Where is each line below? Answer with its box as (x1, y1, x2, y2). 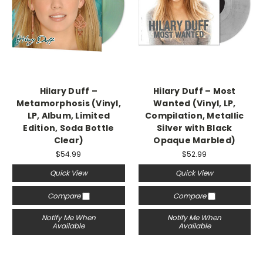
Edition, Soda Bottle (23, 122, 114, 134)
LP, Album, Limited (27, 110, 110, 122)
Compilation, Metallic (145, 110, 244, 122)
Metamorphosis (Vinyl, (16, 97, 121, 109)
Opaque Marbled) (153, 134, 236, 146)
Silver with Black (157, 122, 232, 134)
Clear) (53, 134, 83, 146)
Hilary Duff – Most (153, 85, 236, 97)
